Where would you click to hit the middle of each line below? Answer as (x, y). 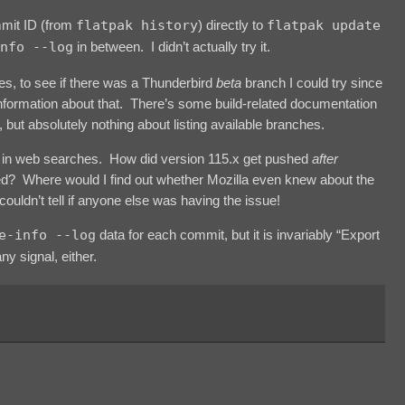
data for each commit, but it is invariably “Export (238, 235)
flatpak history (137, 26)
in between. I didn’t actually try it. (172, 47)
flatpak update (324, 26)
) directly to (232, 25)
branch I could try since (312, 82)
